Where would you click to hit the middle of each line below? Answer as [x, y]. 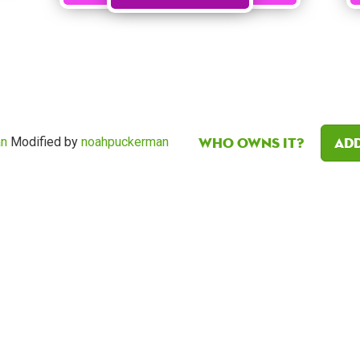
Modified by [44, 142]
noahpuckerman [125, 142]
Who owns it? [251, 143]
